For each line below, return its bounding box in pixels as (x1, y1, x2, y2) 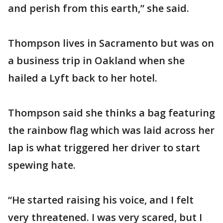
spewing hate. (8, 158, 76, 172)
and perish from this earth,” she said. (8, 1, 189, 15)
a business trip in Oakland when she (8, 54, 185, 67)
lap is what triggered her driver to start (8, 141, 200, 154)
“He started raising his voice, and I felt (8, 193, 194, 207)
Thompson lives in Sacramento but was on (8, 36, 214, 50)
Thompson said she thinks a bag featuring (8, 106, 215, 119)
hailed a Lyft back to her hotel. (8, 71, 157, 85)
